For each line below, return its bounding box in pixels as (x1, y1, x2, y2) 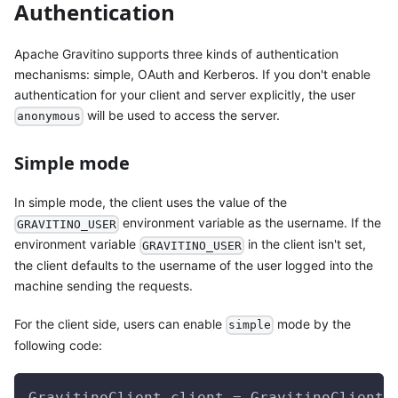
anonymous (17, 109, 82, 123)
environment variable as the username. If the (119, 215, 382, 231)
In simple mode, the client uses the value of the (14, 195, 287, 211)
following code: (14, 337, 102, 353)
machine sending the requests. (14, 277, 193, 293)
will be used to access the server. (84, 107, 281, 123)
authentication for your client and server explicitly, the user (14, 86, 355, 102)
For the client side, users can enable (14, 315, 226, 331)
